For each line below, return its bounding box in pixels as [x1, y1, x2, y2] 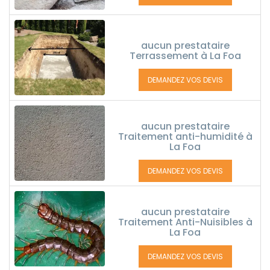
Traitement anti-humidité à [118, 130, 253, 143]
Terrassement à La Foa [129, 49, 241, 63]
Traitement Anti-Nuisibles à [118, 215, 253, 229]
